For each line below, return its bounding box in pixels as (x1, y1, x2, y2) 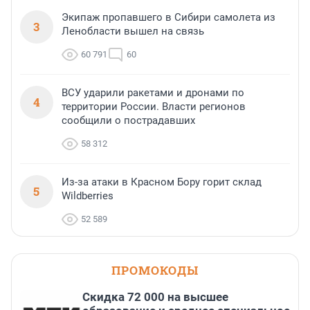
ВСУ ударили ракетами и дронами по (62, 86, 244, 100)
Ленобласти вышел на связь (62, 25, 204, 38)
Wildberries (62, 190, 113, 203)
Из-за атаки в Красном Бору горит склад (62, 176, 262, 189)
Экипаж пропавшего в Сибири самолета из (62, 11, 275, 24)
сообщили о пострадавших (62, 114, 195, 127)
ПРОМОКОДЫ (111, 262, 199, 279)
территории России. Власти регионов (62, 100, 246, 113)
